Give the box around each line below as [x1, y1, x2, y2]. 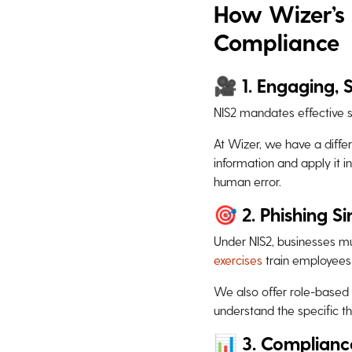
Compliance [214, 27, 339, 56]
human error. [214, 174, 281, 189]
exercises [214, 252, 262, 267]
